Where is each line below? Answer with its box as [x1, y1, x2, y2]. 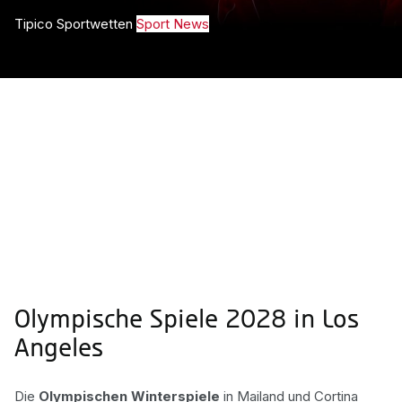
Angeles [14, 337, 103, 362]
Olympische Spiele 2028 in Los [14, 309, 359, 333]
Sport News [136, 15, 209, 32]
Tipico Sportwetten [14, 15, 133, 32]
